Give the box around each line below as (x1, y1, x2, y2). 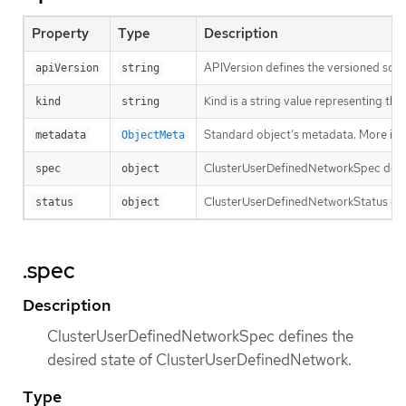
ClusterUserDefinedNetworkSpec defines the (47, 325, 353, 346)
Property (32, 24, 89, 43)
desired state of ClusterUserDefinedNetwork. (47, 349, 352, 370)
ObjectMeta (121, 128, 185, 141)
